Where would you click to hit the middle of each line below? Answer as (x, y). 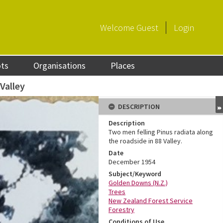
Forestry (121, 210)
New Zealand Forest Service (151, 201)
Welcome (118, 27)
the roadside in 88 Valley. (145, 141)
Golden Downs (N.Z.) (138, 183)
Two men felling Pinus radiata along (161, 132)
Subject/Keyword (135, 174)
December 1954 (132, 162)
